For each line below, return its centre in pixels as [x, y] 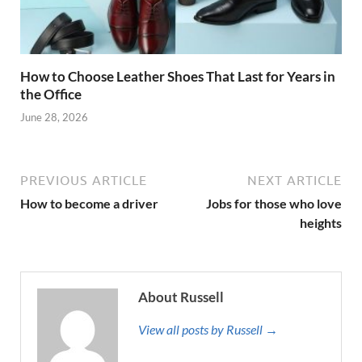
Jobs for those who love [274, 204]
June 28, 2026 [54, 118]
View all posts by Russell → [208, 330]
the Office [51, 94]
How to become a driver [89, 204]
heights [321, 223]
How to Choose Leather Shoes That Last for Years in [178, 76]
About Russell [181, 297]
